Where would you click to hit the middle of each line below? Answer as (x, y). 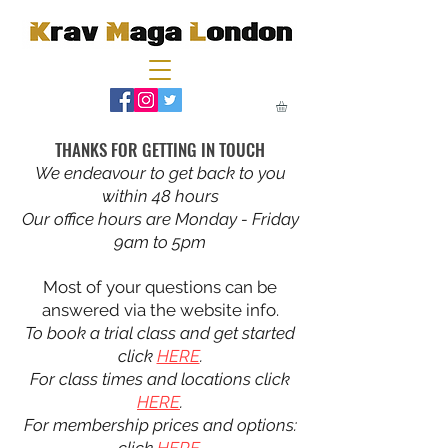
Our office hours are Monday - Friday (160, 219)
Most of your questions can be (160, 287)
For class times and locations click (160, 379)
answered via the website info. (160, 310)
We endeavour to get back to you (160, 173)
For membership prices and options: (160, 425)
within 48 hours (160, 196)
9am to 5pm (160, 242)
